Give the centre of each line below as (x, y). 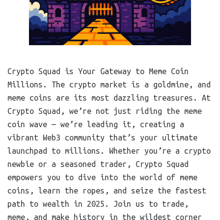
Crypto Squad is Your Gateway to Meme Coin (98, 71)
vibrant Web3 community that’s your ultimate (102, 137)
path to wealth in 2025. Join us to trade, (98, 204)
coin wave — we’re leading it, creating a (96, 124)
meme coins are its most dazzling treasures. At (109, 98)
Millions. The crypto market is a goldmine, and (109, 84)
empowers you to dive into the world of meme (102, 177)
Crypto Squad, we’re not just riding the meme (105, 111)
